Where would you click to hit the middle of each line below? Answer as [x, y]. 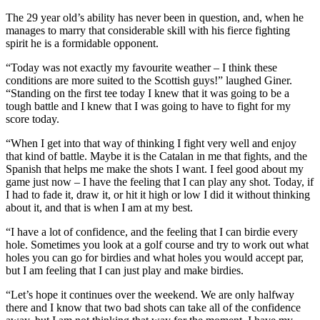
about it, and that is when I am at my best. [99, 207]
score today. [32, 119]
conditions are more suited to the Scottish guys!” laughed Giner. [149, 80]
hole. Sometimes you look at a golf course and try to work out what [157, 244]
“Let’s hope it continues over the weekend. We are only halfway [150, 294]
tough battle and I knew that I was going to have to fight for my [148, 106]
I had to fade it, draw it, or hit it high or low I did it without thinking [158, 194]
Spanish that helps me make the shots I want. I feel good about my [155, 169]
